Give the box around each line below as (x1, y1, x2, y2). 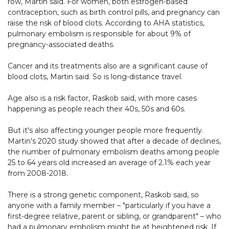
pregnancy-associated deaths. (8, 39, 114, 49)
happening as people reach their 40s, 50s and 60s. (8, 104, 186, 113)
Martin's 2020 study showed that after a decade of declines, (8, 136, 221, 146)
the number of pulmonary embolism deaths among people (8, 147, 219, 156)
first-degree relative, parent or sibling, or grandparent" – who (8, 211, 221, 221)
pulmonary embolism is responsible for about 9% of (8, 29, 191, 38)
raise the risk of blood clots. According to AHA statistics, (8, 18, 204, 28)
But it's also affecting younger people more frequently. (8, 125, 203, 135)
